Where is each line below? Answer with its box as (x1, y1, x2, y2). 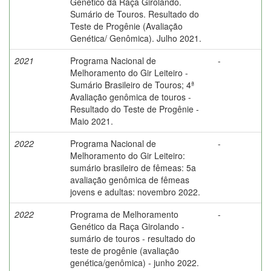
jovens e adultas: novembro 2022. (70, 185, 200, 198)
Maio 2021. (70, 114, 113, 127)
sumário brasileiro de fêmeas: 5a (70, 161, 196, 174)
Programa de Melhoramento (70, 207, 178, 220)
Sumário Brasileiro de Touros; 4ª (70, 78, 194, 91)
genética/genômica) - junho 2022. (70, 256, 199, 269)
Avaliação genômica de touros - (70, 90, 191, 103)
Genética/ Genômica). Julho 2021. (70, 31, 201, 44)
